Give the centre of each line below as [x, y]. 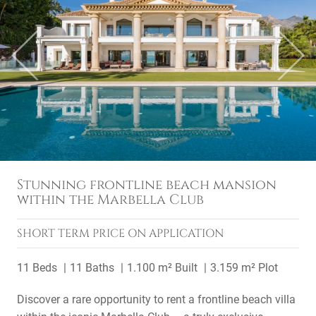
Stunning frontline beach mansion [147, 185]
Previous [45, 62]
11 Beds [37, 268]
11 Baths [92, 268]
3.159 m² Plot [244, 268]
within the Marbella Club [110, 200]
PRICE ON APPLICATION [158, 233]
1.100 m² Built [162, 268]
